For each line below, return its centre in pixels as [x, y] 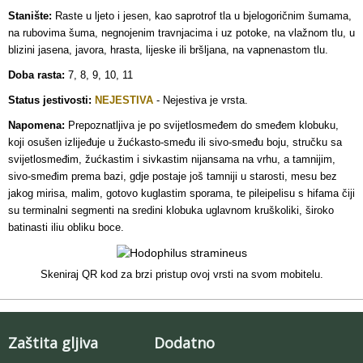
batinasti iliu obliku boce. [66, 227]
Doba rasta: [36, 75]
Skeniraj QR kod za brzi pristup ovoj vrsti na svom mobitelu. [181, 274]
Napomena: [36, 125]
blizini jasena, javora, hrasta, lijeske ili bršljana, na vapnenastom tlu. [168, 50]
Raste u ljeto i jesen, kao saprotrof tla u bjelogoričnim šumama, [202, 16]
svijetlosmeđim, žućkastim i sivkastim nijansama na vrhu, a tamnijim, [172, 159]
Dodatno [184, 342]
